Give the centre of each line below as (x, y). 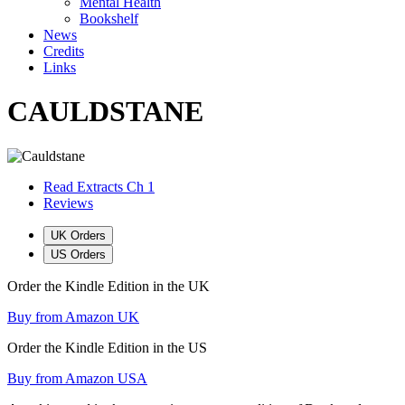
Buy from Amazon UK (73, 316)
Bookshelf (109, 19)
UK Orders (78, 235)
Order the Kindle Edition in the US (107, 347)
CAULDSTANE (105, 112)
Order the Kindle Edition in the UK (108, 286)
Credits (64, 51)
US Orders (78, 254)
